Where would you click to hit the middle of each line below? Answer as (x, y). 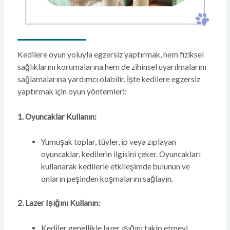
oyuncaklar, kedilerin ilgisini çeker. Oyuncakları (121, 154)
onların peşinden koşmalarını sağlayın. (107, 179)
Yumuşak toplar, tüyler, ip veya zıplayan (109, 142)
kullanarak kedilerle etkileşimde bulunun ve (116, 167)
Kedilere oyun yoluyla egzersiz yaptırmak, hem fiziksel (110, 55)
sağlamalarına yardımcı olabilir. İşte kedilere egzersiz (109, 79)
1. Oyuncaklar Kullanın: (57, 117)
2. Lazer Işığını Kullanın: (59, 203)
